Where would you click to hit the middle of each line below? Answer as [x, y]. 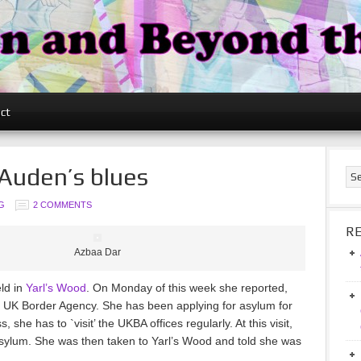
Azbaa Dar [97, 252]
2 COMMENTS [62, 205]
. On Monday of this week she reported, [187, 288]
